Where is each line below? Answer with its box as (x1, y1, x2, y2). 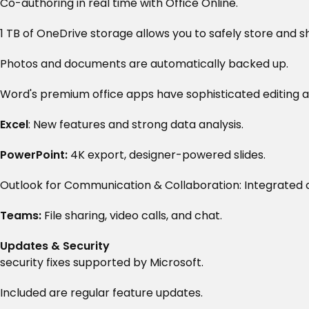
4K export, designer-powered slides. (68, 147, 266, 163)
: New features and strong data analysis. (28, 117, 243, 133)
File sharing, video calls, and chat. (41, 208, 222, 224)
